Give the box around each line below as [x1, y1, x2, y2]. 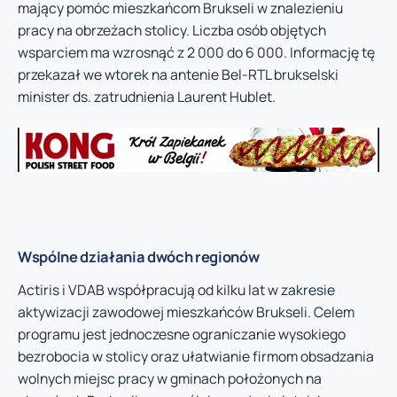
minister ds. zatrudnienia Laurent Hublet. [18, 86, 276, 106]
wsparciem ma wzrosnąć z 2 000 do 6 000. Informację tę [18, 42, 375, 62]
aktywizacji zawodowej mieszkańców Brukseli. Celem [18, 302, 354, 323]
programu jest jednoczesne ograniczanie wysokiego [18, 324, 346, 345]
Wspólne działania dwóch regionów [18, 246, 260, 268]
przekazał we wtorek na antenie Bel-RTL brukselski [18, 64, 339, 84]
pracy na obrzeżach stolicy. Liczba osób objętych [18, 19, 326, 40]
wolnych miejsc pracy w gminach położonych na [18, 369, 322, 389]
